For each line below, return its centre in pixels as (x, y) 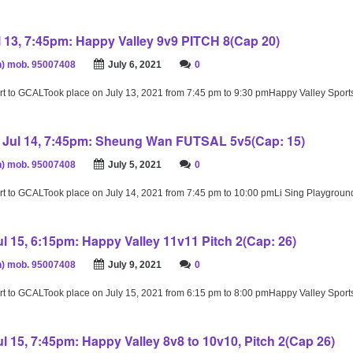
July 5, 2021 (135, 165)
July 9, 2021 (135, 265)
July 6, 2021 (135, 65)
